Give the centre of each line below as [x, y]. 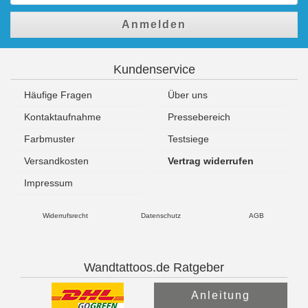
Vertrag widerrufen [211, 161]
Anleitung [221, 295]
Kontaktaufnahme [63, 117]
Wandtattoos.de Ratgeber [154, 267]
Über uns [188, 95]
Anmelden [154, 24]
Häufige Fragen [58, 95]
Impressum [48, 183]
